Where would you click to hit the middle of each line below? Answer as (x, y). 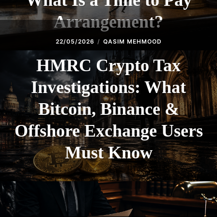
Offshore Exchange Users (108, 131)
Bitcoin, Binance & (108, 109)
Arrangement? (108, 22)
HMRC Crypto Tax (108, 66)
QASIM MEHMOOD (132, 42)
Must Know (108, 153)
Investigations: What (108, 87)
